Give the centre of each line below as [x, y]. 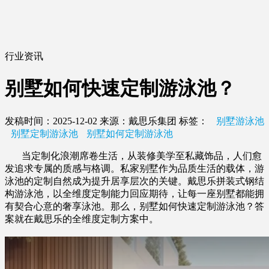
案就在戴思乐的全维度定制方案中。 [82, 219]
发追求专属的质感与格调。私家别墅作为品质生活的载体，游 [134, 168]
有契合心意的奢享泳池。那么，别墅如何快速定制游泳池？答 [134, 206]
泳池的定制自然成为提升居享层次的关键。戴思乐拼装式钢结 [134, 181]
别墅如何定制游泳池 [130, 133]
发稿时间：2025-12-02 [52, 121]
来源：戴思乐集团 [138, 121]
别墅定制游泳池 [44, 133]
